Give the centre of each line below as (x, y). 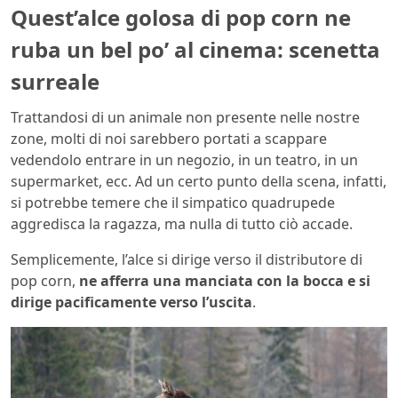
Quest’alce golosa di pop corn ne (181, 18)
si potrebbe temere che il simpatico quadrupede (173, 202)
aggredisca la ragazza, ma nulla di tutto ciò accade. (182, 223)
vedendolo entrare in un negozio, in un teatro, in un (184, 159)
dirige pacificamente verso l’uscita (131, 302)
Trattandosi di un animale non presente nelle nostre (185, 117)
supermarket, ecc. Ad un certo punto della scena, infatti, (199, 181)
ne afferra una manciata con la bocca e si (225, 280)
